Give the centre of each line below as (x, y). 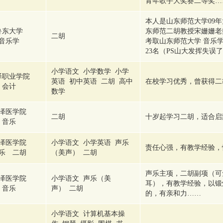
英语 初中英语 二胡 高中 (92, 81)
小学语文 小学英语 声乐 (90, 143)
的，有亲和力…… (173, 193)
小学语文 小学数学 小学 (90, 71)
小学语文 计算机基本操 (88, 214)
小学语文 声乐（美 (81, 178)
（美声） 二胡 (76, 153)
